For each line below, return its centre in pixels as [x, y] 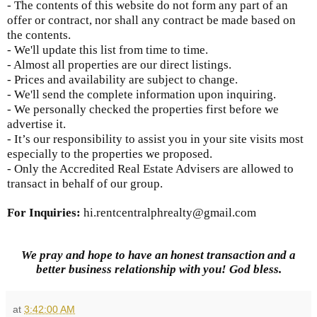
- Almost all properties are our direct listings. [119, 65]
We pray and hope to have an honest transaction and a [158, 255]
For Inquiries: [45, 213]
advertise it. [36, 125]
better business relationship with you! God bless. [158, 270]
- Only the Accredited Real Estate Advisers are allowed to [150, 169]
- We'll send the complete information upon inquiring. [142, 95]
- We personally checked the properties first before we [143, 110]
